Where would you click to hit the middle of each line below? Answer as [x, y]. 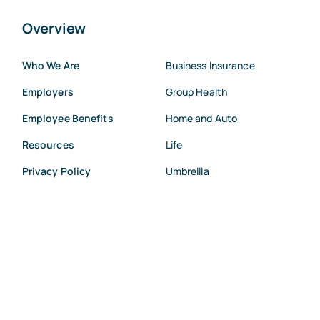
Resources [48, 144]
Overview [54, 28]
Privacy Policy [56, 171]
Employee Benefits [67, 118]
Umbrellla [187, 171]
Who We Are [50, 65]
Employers [47, 91]
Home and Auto [201, 118]
